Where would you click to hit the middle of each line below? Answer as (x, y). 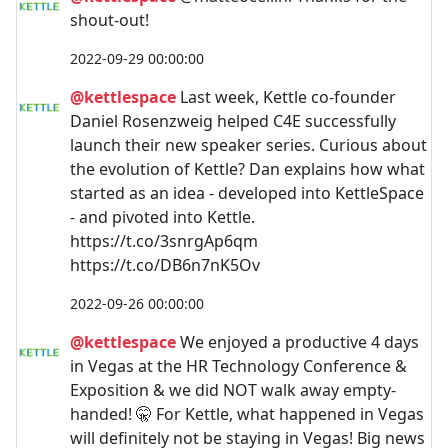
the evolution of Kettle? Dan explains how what (247, 169)
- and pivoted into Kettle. (162, 217)
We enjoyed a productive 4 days (297, 342)
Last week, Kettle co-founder (286, 97)
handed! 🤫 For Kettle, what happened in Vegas (247, 414)
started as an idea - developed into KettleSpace (247, 193)
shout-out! (109, 20)
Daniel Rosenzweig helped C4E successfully (233, 121)
